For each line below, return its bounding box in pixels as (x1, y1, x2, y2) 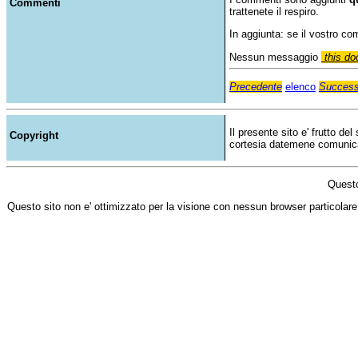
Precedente (229, 80, 282, 93)
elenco (284, 80, 316, 93)
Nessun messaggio (229, 50, 321, 63)
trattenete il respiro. (229, 5, 319, 18)
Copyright (10, 129, 58, 141)
